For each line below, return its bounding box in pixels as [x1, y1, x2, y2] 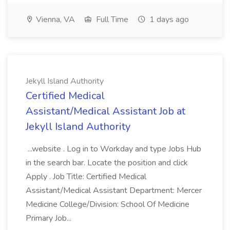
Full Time [94, 14, 128, 25]
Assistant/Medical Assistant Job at [26, 104, 185, 118]
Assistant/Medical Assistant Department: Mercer [26, 185, 202, 196]
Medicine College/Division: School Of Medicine [26, 199, 189, 210]
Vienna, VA [34, 14, 75, 25]
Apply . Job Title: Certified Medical [26, 171, 146, 182]
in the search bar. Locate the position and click [26, 157, 188, 168]
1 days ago [147, 14, 189, 25]
